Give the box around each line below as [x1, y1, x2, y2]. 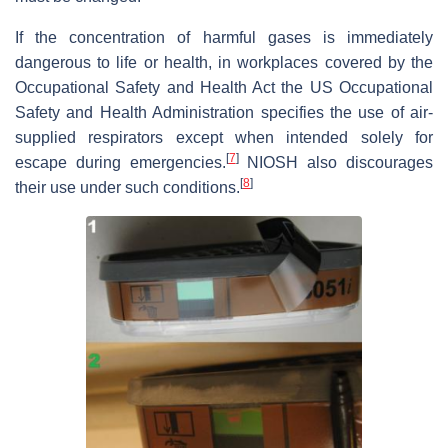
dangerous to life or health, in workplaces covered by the [15, 53, 433, 71]
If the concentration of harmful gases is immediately [15, 28, 433, 46]
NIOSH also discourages [238, 153, 434, 171]
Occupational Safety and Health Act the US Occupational [15, 78, 433, 96]
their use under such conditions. [15, 178, 240, 196]
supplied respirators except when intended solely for [15, 128, 433, 146]
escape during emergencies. [15, 153, 226, 171]
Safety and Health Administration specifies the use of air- [15, 103, 433, 121]
